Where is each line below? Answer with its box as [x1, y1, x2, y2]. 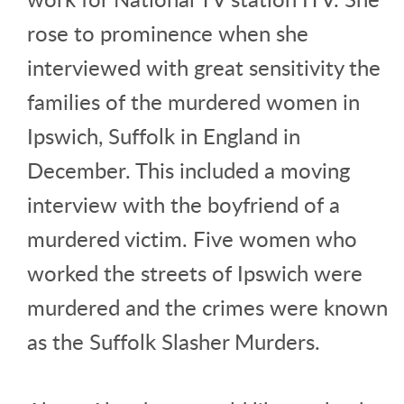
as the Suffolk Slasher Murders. [27, 326, 320, 356]
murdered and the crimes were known [27, 291, 388, 322]
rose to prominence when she [27, 17, 308, 48]
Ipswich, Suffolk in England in [27, 120, 300, 151]
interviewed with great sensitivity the [27, 51, 381, 82]
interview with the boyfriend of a [27, 188, 340, 219]
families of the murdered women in [27, 86, 360, 116]
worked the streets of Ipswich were [27, 257, 363, 288]
